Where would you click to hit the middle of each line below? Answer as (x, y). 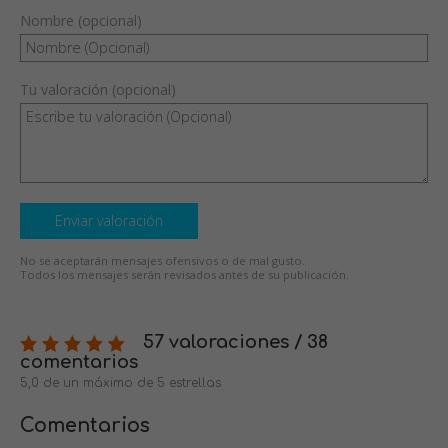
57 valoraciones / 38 (233, 342)
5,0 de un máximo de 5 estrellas (120, 383)
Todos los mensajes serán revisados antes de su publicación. (184, 275)
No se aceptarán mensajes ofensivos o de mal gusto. (162, 261)
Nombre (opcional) (81, 21)
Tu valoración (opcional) (98, 90)
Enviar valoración (109, 221)
